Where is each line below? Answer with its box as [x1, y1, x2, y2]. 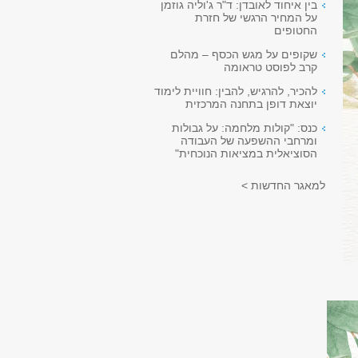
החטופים [274, 24, 317, 37]
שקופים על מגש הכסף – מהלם [170, 48, 317, 61]
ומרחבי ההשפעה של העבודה [181, 134, 317, 147]
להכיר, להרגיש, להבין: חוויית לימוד [154, 85, 317, 97]
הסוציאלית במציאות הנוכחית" [175, 147, 317, 160]
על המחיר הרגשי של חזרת [195, 11, 317, 24]
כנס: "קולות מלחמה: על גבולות [172, 121, 317, 134]
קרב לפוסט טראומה [224, 61, 317, 74]
